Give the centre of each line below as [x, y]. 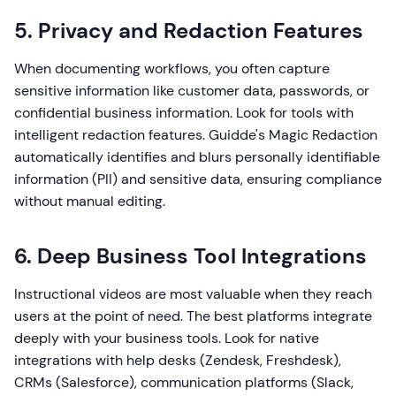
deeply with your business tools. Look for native [167, 339]
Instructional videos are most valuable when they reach [193, 294]
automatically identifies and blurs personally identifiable [197, 157]
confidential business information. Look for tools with [184, 113]
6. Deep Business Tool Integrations [190, 256]
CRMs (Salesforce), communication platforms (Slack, [184, 383]
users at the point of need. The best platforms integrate [193, 316]
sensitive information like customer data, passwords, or [192, 91]
